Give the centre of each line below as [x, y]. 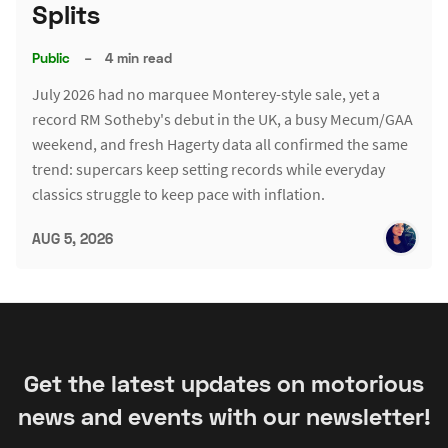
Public [51, 57]
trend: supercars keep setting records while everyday [208, 169]
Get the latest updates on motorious [224, 382]
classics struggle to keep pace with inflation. [178, 194]
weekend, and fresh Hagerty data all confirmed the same [220, 144]
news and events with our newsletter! [224, 415]
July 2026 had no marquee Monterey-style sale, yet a [206, 94]
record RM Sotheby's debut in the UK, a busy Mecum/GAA [222, 119]
